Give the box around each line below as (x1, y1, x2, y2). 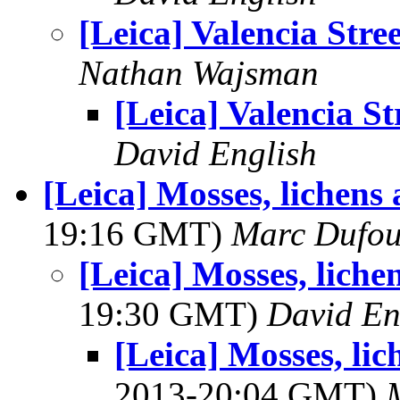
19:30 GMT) (79, 295, 267, 333)
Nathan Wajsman (79, 54, 319, 92)
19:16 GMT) (43, 214, 231, 253)
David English (114, 134, 317, 172)
